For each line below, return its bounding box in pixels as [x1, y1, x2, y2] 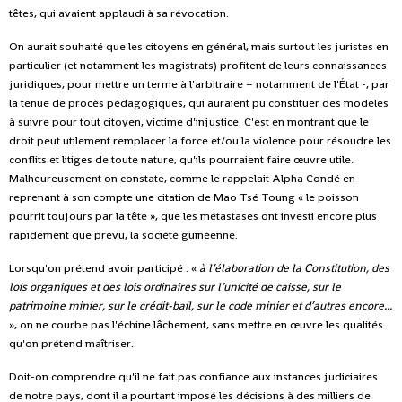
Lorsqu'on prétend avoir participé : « [9, 259, 197, 275]
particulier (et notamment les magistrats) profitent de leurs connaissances [9, 57, 387, 73]
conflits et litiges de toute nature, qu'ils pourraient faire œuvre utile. [9, 151, 354, 167]
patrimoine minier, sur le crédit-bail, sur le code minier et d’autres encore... [9, 297, 392, 313]
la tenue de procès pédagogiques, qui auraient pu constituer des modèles [9, 94, 389, 110]
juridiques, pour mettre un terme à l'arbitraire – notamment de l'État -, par [9, 75, 389, 92]
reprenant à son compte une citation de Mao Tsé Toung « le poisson [9, 188, 359, 205]
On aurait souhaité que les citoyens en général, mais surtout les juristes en [9, 38, 389, 54]
